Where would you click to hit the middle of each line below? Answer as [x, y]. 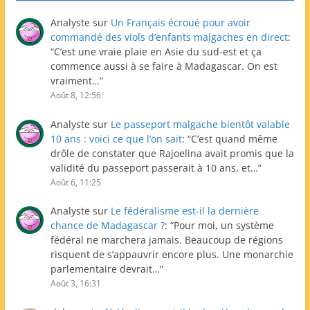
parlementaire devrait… [105, 269]
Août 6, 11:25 [75, 182]
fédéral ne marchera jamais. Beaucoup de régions [166, 240]
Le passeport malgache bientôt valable [200, 124]
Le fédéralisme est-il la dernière [184, 211]
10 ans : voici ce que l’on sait [116, 138]
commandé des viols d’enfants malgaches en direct [169, 37]
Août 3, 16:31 [75, 283]
